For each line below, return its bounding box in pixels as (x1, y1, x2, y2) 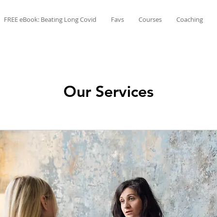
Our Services (63, 81, 154, 101)
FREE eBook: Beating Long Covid (4, 15, 96, 24)
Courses (139, 15, 162, 24)
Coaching (176, 15, 203, 24)
